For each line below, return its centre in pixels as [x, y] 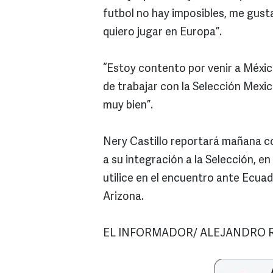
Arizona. [123, 197]
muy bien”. [128, 106]
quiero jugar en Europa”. [162, 33]
